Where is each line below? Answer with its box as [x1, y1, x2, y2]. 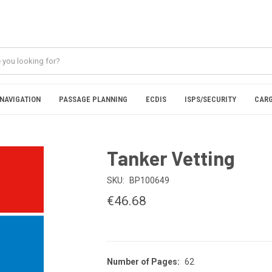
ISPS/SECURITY [185, 95, 236, 104]
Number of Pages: [106, 257, 180, 267]
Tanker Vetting [106, 146, 236, 169]
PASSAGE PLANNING [59, 95, 127, 104]
